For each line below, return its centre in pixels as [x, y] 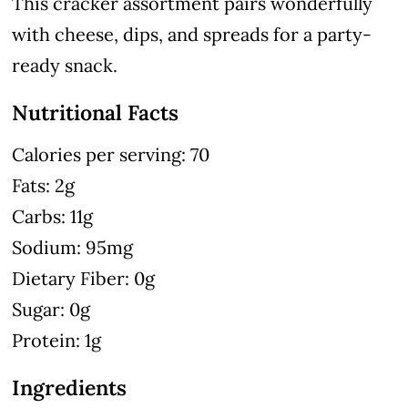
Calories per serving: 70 [111, 154]
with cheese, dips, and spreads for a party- [192, 34]
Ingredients [70, 387]
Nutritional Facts [96, 112]
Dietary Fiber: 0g [84, 278]
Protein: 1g [57, 340]
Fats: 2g [44, 185]
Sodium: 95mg [73, 247]
